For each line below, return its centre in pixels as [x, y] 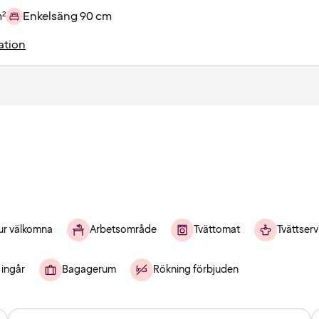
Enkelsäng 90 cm [67, 17]
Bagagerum [89, 269]
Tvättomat [217, 229]
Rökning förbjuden [196, 269]
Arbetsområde [123, 229]
